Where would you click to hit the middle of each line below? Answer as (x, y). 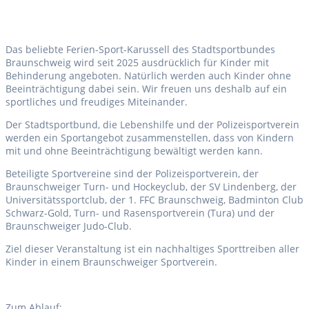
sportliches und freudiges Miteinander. (97, 102)
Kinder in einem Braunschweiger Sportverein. (111, 262)
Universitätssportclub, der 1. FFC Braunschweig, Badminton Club (154, 200)
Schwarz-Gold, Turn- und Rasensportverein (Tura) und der (140, 213)
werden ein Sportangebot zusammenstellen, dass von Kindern (150, 138)
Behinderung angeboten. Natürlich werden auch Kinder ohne (148, 76)
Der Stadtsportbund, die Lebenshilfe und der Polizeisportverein (152, 125)
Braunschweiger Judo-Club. (69, 226)
